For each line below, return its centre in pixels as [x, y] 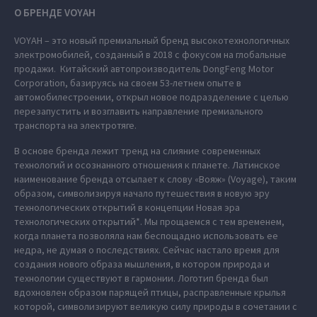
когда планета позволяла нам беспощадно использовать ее [146, 236]
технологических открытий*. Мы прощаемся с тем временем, [149, 221]
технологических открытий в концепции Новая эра [127, 207]
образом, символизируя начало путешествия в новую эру [142, 193]
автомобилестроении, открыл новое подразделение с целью [151, 97]
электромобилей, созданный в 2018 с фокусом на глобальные [150, 54]
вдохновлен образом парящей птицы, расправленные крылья [150, 292]
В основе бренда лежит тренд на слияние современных [137, 151]
